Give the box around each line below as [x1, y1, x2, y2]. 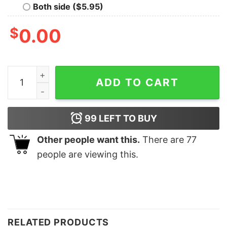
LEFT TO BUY [96, 112, 157, 124]
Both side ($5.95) [33, 1, 103, 12]
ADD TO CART [96, 75, 179, 89]
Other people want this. [37, 134, 140, 145]
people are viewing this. [37, 148, 138, 160]
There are [140, 134, 186, 145]
